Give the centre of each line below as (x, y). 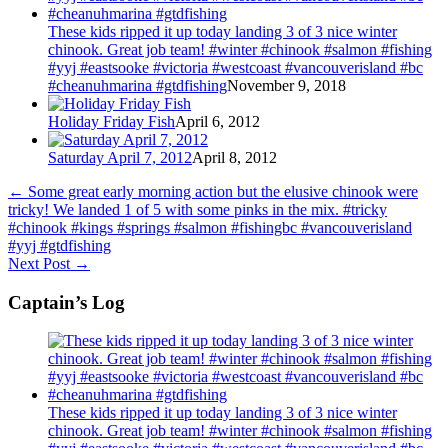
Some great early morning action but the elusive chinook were (221, 191)
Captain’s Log (66, 302)
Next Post (41, 263)
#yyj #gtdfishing (59, 245)
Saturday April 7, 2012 (120, 157)
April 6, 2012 (217, 121)
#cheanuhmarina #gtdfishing (137, 85)
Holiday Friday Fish (111, 121)
